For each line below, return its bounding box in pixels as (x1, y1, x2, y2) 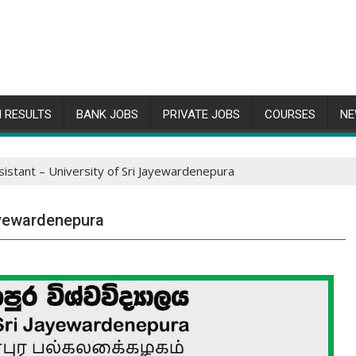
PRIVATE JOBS (163, 107, 240, 122)
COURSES (265, 107, 315, 122)
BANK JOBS (76, 107, 138, 122)
